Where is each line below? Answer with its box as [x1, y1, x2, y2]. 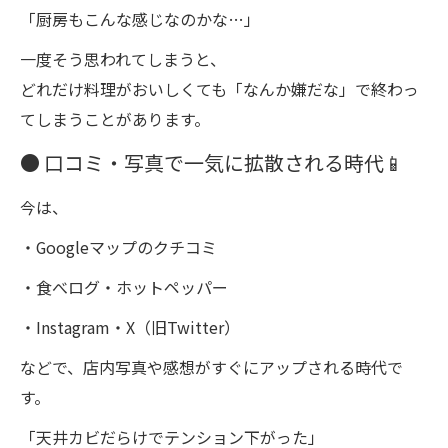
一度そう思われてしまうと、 [20, 46, 226, 71]
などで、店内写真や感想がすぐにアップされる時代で [20, 354, 403, 379]
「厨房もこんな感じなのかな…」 [20, 6, 260, 31]
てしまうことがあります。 [20, 106, 210, 131]
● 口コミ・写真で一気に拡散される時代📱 [20, 147, 404, 177]
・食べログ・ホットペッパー [20, 274, 228, 299]
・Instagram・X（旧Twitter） [20, 314, 240, 339]
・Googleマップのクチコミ [20, 234, 217, 259]
